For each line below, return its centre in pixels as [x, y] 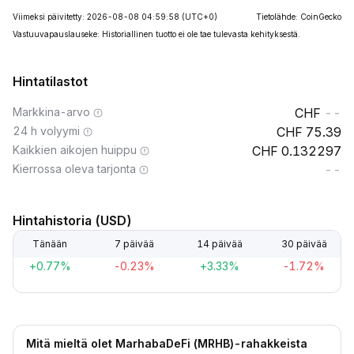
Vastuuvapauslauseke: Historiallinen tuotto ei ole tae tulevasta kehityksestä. [156, 34]
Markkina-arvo [51, 112]
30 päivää [304, 244]
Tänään [50, 244]
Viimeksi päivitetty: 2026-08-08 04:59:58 [96, 17]
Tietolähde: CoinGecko [299, 17]
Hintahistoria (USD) [72, 220]
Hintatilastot [50, 81]
